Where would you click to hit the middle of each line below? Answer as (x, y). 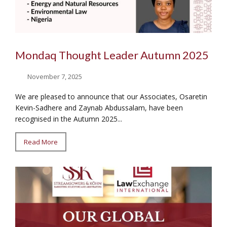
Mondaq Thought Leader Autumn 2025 (112, 55)
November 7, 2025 (55, 76)
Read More (41, 142)
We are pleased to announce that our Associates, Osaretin (111, 96)
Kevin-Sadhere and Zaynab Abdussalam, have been (99, 107)
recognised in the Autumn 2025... (69, 119)
